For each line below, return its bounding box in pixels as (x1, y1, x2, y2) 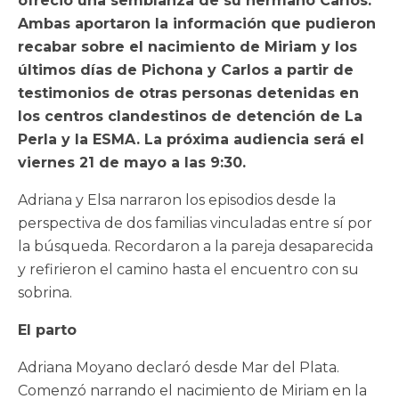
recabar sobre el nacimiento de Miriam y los (18, 37, 357, 55)
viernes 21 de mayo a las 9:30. (18, 153, 246, 171)
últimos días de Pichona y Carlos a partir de (18, 61, 354, 78)
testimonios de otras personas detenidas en (18, 84, 359, 102)
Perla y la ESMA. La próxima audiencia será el (18, 130, 364, 148)
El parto (18, 321, 77, 338)
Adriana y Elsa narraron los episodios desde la (18, 191, 336, 208)
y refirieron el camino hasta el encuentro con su (18, 260, 359, 278)
